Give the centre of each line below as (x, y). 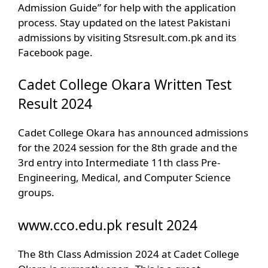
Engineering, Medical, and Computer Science (124, 178)
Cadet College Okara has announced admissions (133, 133)
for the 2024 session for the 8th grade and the (128, 148)
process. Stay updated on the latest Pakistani (124, 22)
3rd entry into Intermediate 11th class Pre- (119, 163)
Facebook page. (55, 52)
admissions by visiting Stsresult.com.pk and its (127, 37)
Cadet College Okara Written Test (125, 85)
